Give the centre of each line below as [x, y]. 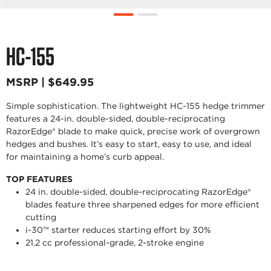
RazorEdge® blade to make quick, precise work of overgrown [133, 131]
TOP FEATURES [39, 179]
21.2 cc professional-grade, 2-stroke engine [115, 243]
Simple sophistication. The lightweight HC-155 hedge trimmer [135, 106]
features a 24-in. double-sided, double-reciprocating [116, 119]
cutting [41, 217]
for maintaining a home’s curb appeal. [85, 157]
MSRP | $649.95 [50, 82]
